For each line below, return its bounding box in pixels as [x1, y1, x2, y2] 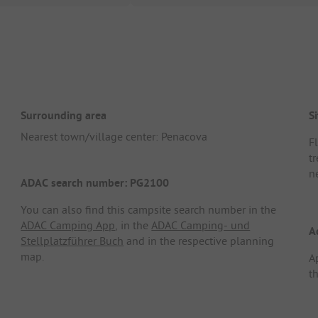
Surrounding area [21, 107, 107, 123]
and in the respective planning [124, 234, 275, 248]
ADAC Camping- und [151, 218, 251, 233]
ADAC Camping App [21, 218, 116, 233]
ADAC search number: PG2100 [21, 175, 170, 191]
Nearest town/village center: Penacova [21, 128, 208, 143]
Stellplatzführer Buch [21, 234, 124, 248]
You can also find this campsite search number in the [21, 202, 277, 217]
